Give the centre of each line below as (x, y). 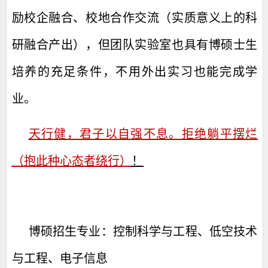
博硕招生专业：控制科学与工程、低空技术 (143, 232)
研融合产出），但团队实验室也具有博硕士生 (135, 45)
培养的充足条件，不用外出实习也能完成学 (135, 72)
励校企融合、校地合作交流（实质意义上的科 (135, 18)
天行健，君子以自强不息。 (105, 134)
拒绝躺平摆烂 (220, 134)
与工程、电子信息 (60, 258)
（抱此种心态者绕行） (71, 161)
